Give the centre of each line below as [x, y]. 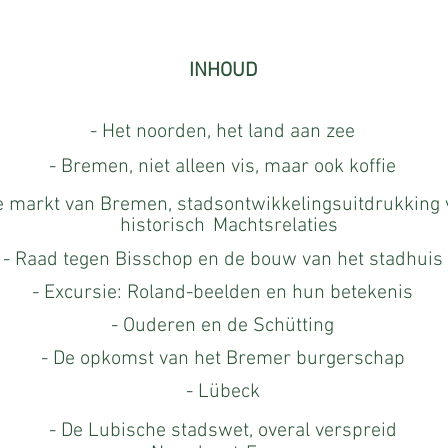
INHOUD [222, 71]
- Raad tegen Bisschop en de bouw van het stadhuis [222, 260]
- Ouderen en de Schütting [222, 326]
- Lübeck [222, 392]
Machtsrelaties [275, 226]
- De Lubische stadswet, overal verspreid [222, 431]
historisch [162, 226]
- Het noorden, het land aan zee [222, 132]
